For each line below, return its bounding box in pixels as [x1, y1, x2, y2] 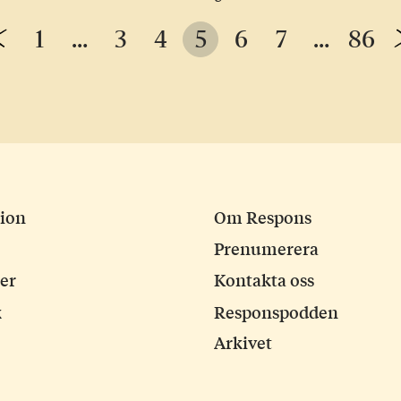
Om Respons [213, 204, 311, 230]
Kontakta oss [213, 267, 314, 293]
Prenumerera [213, 235, 319, 261]
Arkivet [213, 329, 272, 355]
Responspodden [213, 298, 338, 324]
